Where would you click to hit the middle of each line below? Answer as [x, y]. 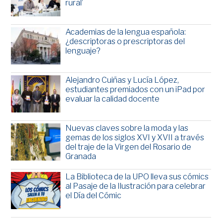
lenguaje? [83, 51]
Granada [81, 157]
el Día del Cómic [94, 196]
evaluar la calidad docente [113, 99]
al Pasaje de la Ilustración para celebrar [136, 186]
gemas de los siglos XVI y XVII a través [135, 138]
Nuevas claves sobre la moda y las [127, 128]
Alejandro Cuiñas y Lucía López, [122, 80]
